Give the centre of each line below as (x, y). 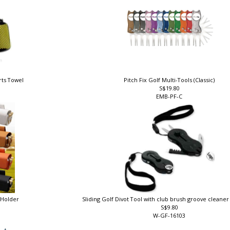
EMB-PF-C (171, 103)
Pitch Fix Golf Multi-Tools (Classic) (171, 86)
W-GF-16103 (171, 222)
